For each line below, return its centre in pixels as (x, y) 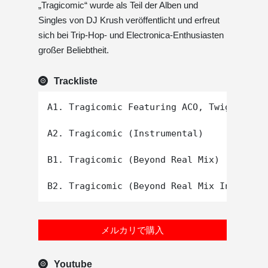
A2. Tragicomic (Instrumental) (125, 134)
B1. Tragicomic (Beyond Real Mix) (133, 160)
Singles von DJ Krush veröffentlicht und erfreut (129, 20)
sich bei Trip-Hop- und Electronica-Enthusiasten (131, 35)
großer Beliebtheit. (74, 50)
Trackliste (76, 81)
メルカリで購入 (133, 230)
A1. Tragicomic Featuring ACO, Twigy (141, 107)
